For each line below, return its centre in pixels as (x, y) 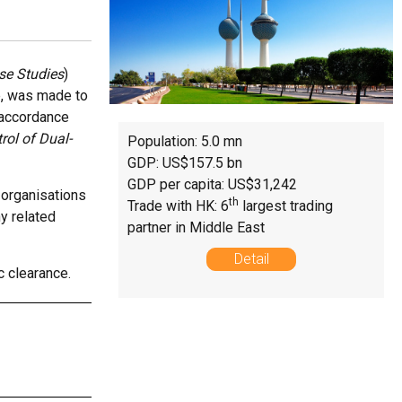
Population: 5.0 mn (185, 141)
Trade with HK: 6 (178, 205)
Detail (251, 258)
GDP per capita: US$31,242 (212, 184)
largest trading (286, 205)
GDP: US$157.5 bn (185, 162)
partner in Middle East (196, 227)
